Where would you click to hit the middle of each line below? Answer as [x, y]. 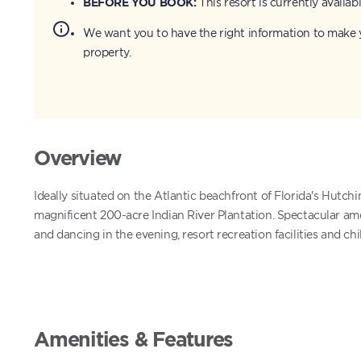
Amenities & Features [134, 339]
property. [107, 52]
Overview [78, 158]
